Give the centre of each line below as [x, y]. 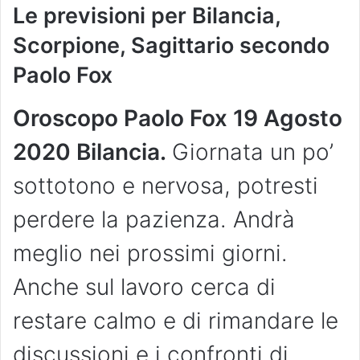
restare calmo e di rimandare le [176, 320]
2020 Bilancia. [92, 151]
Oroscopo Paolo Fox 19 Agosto [178, 118]
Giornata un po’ [253, 151]
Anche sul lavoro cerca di [144, 286]
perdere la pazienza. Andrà [154, 219]
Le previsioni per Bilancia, [147, 16]
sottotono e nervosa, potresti [166, 185]
